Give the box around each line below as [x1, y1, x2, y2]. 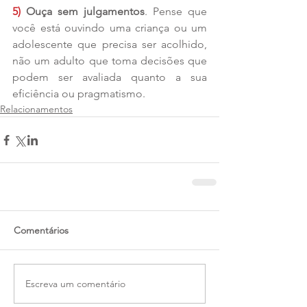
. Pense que [145, 5, 207, 19]
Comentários [14, 224, 69, 237]
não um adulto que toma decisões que [12, 54, 207, 68]
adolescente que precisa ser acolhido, [12, 38, 207, 51]
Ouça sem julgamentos [21, 5, 145, 19]
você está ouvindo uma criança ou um [12, 21, 207, 35]
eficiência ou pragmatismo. [12, 87, 145, 101]
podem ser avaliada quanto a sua [12, 71, 207, 84]
